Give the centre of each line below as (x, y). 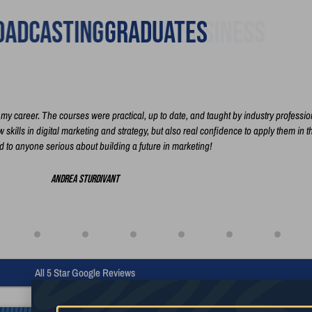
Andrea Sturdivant (85, 180)
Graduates (155, 34)
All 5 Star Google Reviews (85, 273)
